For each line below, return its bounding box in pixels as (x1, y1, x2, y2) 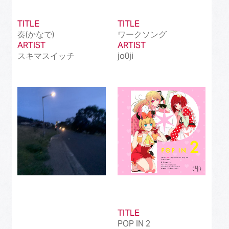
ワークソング (117, 29, 167, 40)
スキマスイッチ (17, 50, 75, 61)
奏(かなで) (17, 29, 55, 40)
